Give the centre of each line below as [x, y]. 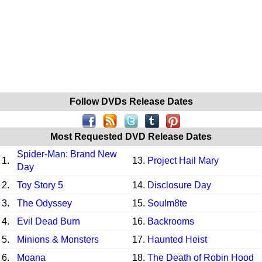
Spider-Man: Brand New [67, 154]
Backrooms [171, 221]
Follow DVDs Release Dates [131, 101]
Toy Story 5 [40, 185]
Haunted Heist [177, 239]
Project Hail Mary [183, 160]
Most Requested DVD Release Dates [131, 136]
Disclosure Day [179, 185]
